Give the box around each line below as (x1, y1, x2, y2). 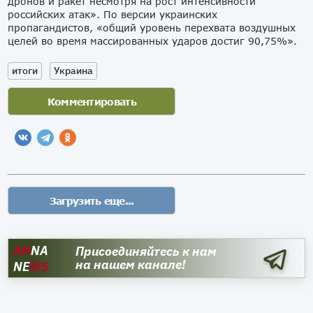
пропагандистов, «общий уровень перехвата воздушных (8, 22, 296, 34)
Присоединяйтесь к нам (75, 243, 217, 260)
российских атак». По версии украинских (8, 8, 218, 21)
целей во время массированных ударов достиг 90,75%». (8, 35, 298, 48)
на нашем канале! (75, 256, 187, 273)
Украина (54, 64, 94, 78)
